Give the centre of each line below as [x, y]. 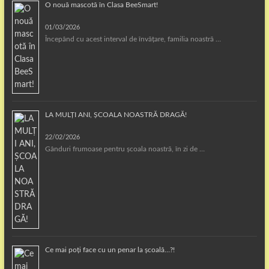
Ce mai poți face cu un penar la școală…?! [110, 250]
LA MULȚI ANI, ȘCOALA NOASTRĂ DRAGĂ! [116, 115]
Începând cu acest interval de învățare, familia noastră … [133, 39]
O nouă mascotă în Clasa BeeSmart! [101, 5]
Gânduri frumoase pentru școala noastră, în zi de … [125, 149]
